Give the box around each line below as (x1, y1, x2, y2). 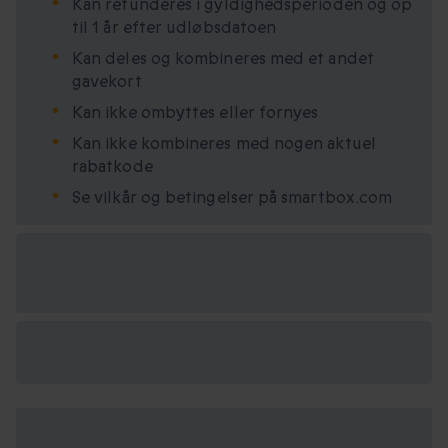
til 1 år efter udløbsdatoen (72, 16, 277, 40)
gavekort (72, 70, 142, 94)
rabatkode (72, 155, 153, 179)
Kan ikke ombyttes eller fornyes (72, 101, 319, 125)
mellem (32, 274, 87, 297)
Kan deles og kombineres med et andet (72, 47, 374, 71)
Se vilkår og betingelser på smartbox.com (72, 186, 393, 210)
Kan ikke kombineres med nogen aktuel (72, 132, 376, 156)
